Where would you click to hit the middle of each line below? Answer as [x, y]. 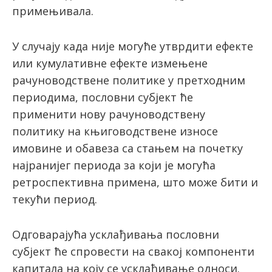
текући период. [55, 199]
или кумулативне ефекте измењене [110, 63]
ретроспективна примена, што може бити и [135, 182]
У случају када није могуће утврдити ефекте [133, 46]
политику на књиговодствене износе [115, 131]
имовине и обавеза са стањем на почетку [127, 148]
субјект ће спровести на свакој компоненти [133, 252]
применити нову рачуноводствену [109, 114]
